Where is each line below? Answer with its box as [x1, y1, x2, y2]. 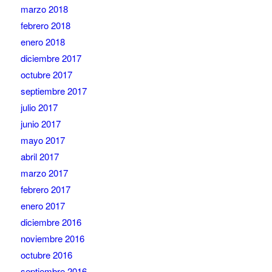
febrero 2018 [20, 19, 70, 32]
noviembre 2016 [20, 232, 84, 245]
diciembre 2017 [20, 52, 81, 65]
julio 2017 [20, 101, 58, 114]
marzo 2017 [20, 166, 68, 180]
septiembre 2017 [20, 84, 87, 98]
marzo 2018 [20, 2, 68, 16]
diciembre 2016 [20, 216, 81, 229]
